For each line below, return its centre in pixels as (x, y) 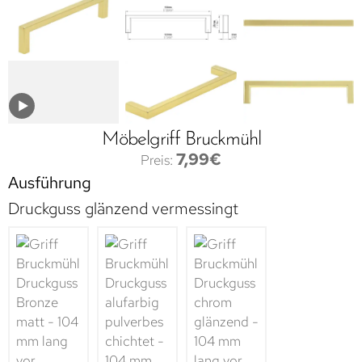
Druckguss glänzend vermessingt (123, 208)
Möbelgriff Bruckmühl (181, 139)
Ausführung (50, 182)
